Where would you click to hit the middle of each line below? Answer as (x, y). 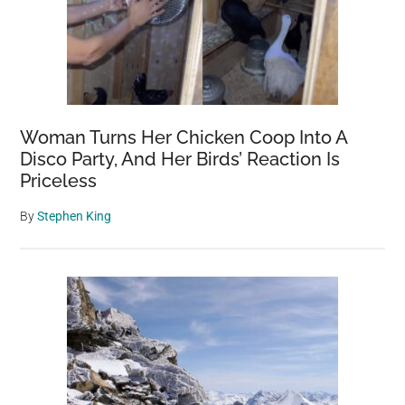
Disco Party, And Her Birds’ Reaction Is (180, 159)
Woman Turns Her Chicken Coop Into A (184, 137)
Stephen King (75, 216)
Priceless (59, 180)
